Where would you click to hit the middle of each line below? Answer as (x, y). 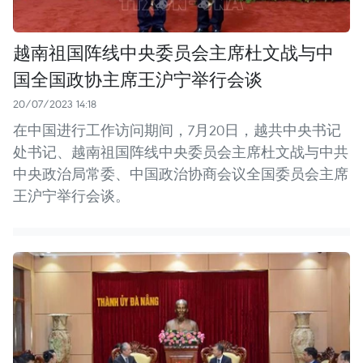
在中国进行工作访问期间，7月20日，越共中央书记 (177, 130)
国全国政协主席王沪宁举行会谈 (138, 78)
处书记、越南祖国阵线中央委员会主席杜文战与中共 (181, 152)
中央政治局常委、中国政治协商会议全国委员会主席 (181, 173)
